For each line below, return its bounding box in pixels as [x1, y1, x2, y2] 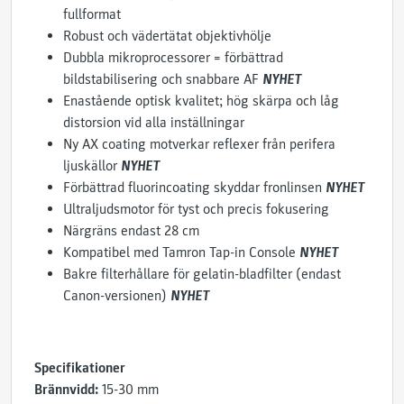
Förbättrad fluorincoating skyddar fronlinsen [63, 179, 326, 197]
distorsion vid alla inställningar [63, 114, 244, 132]
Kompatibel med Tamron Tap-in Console [63, 243, 299, 262]
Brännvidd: [34, 381, 98, 399]
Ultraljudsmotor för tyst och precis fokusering [63, 200, 329, 218]
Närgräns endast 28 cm [63, 222, 199, 240]
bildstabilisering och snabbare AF [63, 70, 262, 88]
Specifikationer [34, 359, 125, 377]
